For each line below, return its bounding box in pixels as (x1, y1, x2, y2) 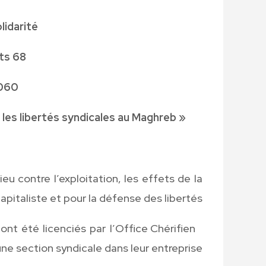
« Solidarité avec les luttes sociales (176, 110, 186, 124)
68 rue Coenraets (12, 49, 26, 64)
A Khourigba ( (195, 221, 202, 235)
